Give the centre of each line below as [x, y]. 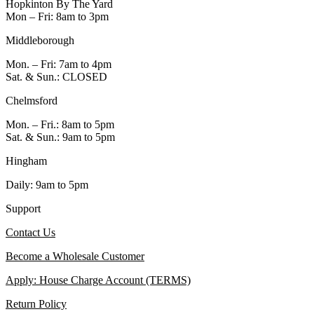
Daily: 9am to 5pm [47, 184]
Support [23, 208]
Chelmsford [32, 100]
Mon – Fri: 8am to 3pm [57, 16]
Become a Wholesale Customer [75, 256]
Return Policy [36, 303]
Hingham [26, 161]
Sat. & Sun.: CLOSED [56, 76]
